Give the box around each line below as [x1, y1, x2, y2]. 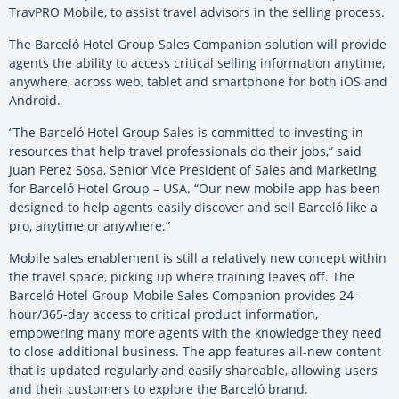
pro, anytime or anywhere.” [9, 217, 170, 235]
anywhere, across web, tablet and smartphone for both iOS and [9, 73, 387, 91]
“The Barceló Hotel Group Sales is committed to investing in [9, 124, 363, 142]
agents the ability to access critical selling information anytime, [9, 54, 385, 72]
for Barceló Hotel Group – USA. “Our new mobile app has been [9, 180, 380, 198]
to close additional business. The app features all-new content [9, 343, 381, 361]
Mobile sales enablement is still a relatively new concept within [9, 249, 387, 267]
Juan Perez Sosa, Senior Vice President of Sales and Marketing [9, 161, 377, 179]
